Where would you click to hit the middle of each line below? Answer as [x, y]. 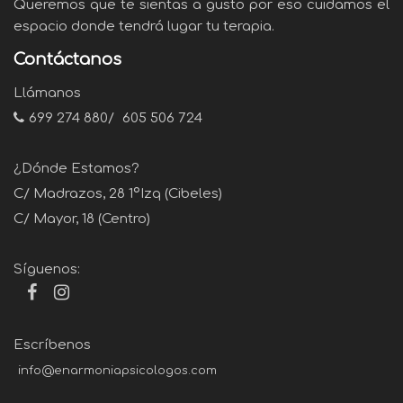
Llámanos [47, 93]
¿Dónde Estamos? [76, 168]
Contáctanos [67, 59]
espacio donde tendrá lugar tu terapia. [144, 26]
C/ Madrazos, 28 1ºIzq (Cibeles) [118, 193]
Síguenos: [47, 269]
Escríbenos [52, 345]
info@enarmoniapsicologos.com [117, 370]
